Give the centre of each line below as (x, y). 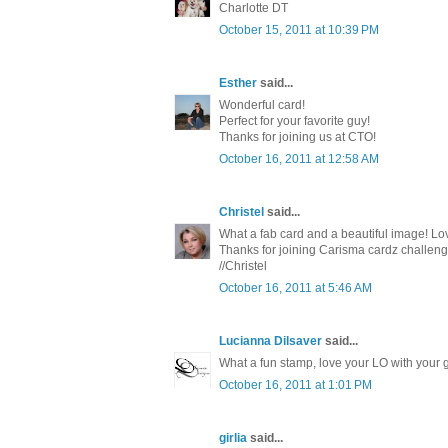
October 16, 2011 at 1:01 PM (295, 385)
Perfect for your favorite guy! (294, 121)
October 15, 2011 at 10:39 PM (299, 30)
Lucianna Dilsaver (270, 341)
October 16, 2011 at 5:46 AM (295, 288)
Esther (238, 83)
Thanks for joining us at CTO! (297, 137)
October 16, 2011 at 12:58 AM (299, 159)
